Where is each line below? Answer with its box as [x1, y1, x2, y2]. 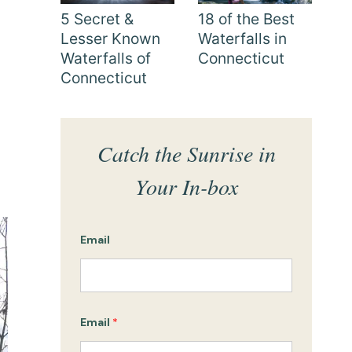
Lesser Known [60, 28, 160, 48]
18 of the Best [198, 9, 295, 28]
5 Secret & [60, 9, 134, 28]
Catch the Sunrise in [97, 138, 276, 169]
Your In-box [134, 171, 238, 202]
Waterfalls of [60, 48, 151, 68]
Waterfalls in [198, 28, 287, 48]
